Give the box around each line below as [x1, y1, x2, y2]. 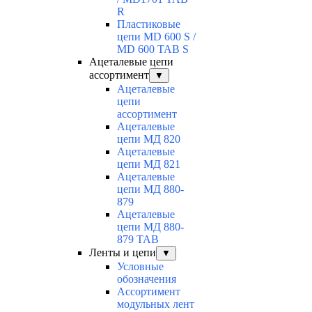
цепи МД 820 [117, 133, 180, 146]
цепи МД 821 [117, 158, 180, 171]
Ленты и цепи [89, 247, 156, 259]
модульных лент [117, 298, 194, 311]
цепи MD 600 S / [117, 31, 196, 43]
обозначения [117, 273, 176, 286]
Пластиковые [117, 18, 180, 31]
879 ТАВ [117, 233, 159, 246]
